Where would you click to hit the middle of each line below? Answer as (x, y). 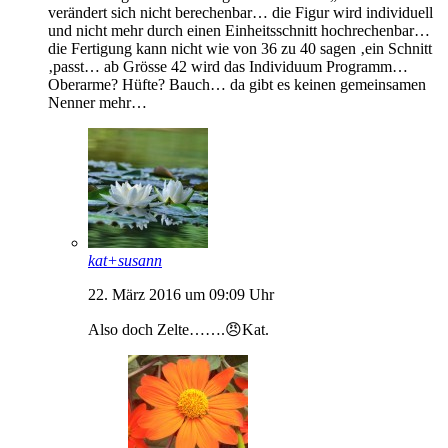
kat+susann (125, 260)
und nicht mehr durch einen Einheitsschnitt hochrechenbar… (239, 30)
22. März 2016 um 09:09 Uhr (181, 294)
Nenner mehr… (97, 102)
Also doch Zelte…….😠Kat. (178, 329)
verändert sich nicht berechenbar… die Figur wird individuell (240, 12)
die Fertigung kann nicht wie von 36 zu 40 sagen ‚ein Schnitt (240, 48)
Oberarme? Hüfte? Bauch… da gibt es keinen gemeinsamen (237, 84)
